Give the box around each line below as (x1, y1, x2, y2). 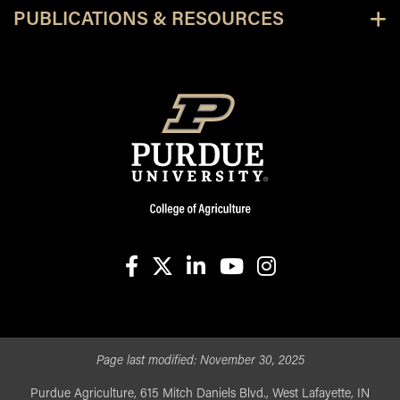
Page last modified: (96, 354, 200, 368)
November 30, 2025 (199, 354, 304, 368)
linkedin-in (195, 283, 262, 298)
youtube (229, 283, 280, 298)
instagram (265, 283, 327, 298)
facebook (129, 283, 187, 298)
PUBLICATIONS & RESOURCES (13, 10, 284, 29)
